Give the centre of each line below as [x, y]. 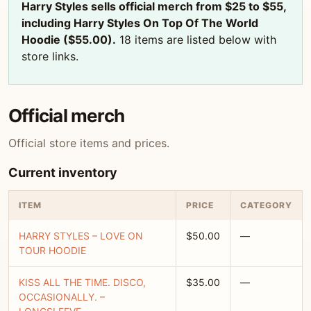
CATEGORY [266, 205]
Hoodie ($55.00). [69, 40]
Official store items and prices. [89, 143]
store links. [50, 56]
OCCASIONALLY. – [62, 297]
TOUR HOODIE [52, 250]
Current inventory [63, 173]
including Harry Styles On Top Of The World [140, 23]
